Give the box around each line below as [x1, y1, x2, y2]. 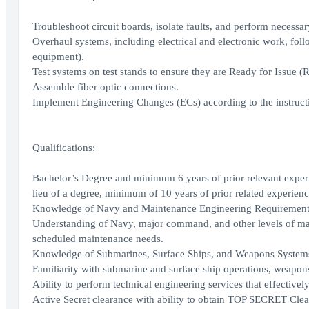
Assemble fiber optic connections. [32, 81, 179, 92]
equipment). [32, 51, 84, 62]
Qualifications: [32, 142, 95, 153]
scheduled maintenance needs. [32, 233, 163, 244]
